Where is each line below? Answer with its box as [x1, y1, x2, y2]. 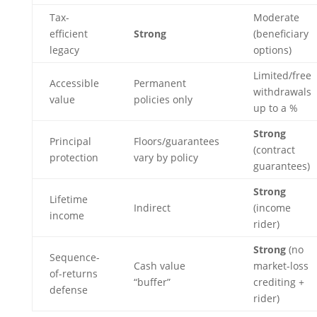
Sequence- [49, 250, 100, 264]
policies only [133, 93, 192, 106]
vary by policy [133, 151, 198, 164]
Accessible [49, 76, 99, 90]
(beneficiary [253, 27, 309, 40]
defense [49, 283, 88, 296]
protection [49, 151, 98, 164]
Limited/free [253, 69, 311, 82]
